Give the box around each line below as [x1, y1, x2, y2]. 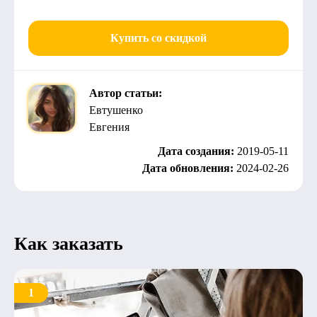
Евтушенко [89, 104, 143, 116]
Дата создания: [158, 145, 237, 157]
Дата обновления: [142, 162, 236, 174]
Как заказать [14, 234, 123, 254]
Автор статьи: [89, 87, 162, 99]
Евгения [89, 121, 129, 133]
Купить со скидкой [110, 32, 207, 44]
